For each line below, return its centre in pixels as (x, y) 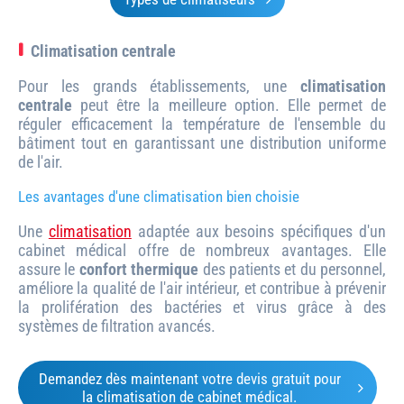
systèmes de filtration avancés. (117, 326)
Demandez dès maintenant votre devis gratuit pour (189, 378)
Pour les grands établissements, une (159, 86)
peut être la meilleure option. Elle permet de (229, 105)
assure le (49, 269)
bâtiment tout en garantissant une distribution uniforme (202, 142)
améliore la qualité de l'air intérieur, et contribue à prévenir (202, 288)
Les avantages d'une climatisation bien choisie (159, 196)
